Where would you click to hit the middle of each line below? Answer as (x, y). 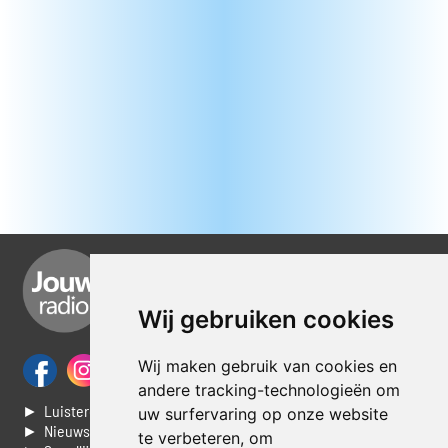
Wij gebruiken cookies (265, 319)
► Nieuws (56, 430)
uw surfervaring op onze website (262, 414)
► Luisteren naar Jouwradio (113, 410)
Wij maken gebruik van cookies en (267, 366)
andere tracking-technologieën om (268, 390)
